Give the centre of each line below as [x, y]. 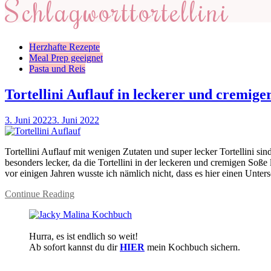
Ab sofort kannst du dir [74, 247]
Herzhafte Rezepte [64, 47]
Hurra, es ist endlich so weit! [83, 237]
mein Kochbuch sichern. [192, 247]
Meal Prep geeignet [66, 58]
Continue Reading [40, 194]
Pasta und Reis [57, 69]
